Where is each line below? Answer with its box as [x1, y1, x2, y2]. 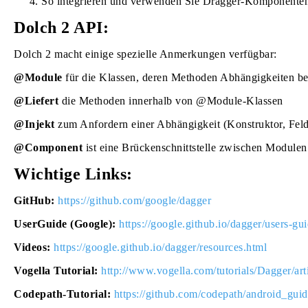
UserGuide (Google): [14, 218, 116, 230]
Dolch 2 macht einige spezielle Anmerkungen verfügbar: [14, 48, 277, 60]
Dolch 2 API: [14, 19, 109, 36]
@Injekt [14, 118, 55, 130]
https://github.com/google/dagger [58, 195, 211, 206]
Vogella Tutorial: [14, 265, 98, 276]
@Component [14, 142, 82, 153]
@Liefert [14, 95, 58, 107]
